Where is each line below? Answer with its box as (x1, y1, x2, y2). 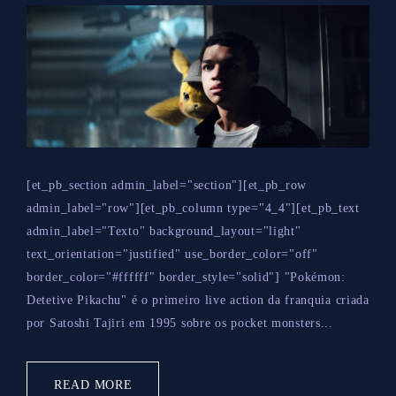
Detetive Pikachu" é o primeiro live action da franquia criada (27, 293, 369, 308)
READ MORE (54, 378, 133, 392)
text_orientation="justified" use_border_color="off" (27, 247, 318, 262)
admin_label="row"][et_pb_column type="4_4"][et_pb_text (27, 202, 360, 216)
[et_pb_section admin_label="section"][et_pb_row (27, 179, 307, 193)
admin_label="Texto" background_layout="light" (27, 225, 301, 239)
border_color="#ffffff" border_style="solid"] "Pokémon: (27, 270, 346, 285)
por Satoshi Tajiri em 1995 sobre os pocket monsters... (27, 316, 333, 331)
